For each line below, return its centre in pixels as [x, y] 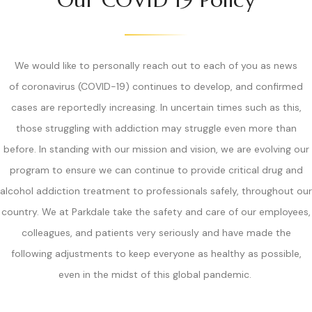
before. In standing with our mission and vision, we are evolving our [156, 149]
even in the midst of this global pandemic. [156, 274]
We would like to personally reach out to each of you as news [156, 65]
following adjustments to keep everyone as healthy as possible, [156, 253]
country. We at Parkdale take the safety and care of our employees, [156, 211]
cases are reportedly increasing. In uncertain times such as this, [156, 107]
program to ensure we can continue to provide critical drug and [156, 170]
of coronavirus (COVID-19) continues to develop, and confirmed [156, 86]
